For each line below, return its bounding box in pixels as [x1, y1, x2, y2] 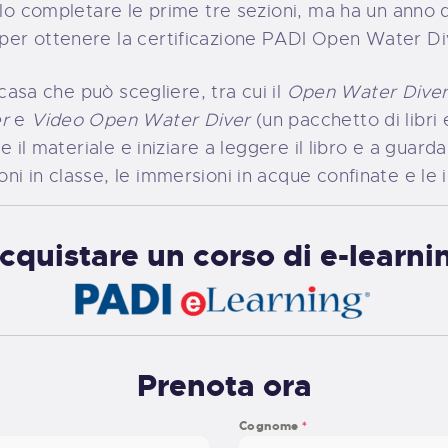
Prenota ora [136, 367, 312, 406]
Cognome [239, 418, 303, 435]
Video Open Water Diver [31, 108, 251, 131]
